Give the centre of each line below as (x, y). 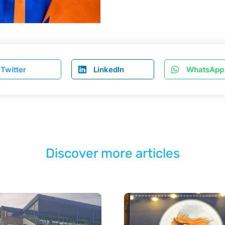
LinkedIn (109, 69)
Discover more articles (113, 154)
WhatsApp (205, 69)
